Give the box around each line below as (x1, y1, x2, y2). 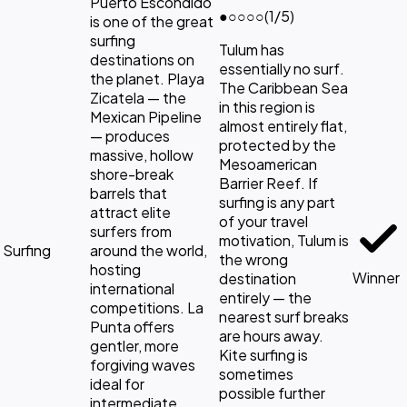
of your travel (219, 211, 308, 231)
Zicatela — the (90, 87, 186, 107)
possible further (219, 382, 325, 402)
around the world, (90, 240, 207, 260)
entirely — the (219, 287, 312, 307)
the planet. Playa (90, 68, 204, 88)
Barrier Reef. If (219, 173, 318, 193)
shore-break (90, 164, 174, 184)
